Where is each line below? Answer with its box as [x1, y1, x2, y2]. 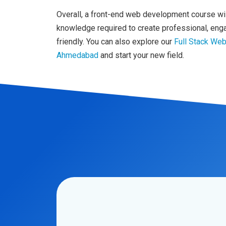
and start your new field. [98, 50, 184, 60]
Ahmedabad [56, 50, 98, 60]
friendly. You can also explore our [56, 36, 174, 46]
